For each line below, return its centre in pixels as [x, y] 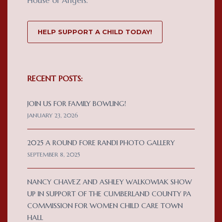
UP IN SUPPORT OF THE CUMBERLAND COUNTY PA [109, 194]
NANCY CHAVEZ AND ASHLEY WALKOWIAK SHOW [110, 182]
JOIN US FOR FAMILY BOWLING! [77, 103]
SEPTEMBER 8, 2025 [54, 154]
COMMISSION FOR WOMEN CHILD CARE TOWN [105, 205]
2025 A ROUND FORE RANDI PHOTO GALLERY [101, 142]
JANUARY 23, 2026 [53, 115]
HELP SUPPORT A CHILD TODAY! [95, 31]
